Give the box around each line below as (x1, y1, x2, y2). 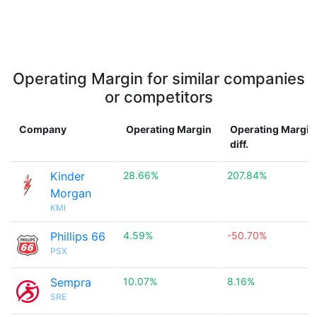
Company (19, 123, 67, 135)
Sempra (50, 275, 91, 289)
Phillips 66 (50, 229, 105, 243)
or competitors (104, 88, 213, 106)
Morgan (50, 186, 91, 200)
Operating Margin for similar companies (12, 69, 305, 88)
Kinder (50, 169, 85, 183)
